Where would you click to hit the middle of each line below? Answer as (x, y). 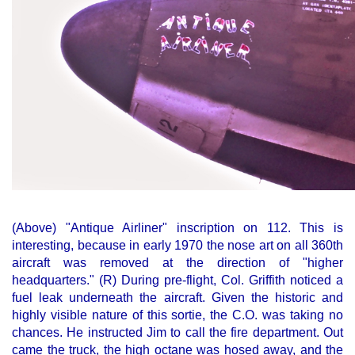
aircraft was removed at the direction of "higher (177, 263)
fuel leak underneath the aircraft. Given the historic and (177, 298)
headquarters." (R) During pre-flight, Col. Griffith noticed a (177, 280)
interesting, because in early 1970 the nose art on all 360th (177, 245)
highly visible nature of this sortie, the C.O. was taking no (177, 315)
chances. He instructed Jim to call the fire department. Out (177, 332)
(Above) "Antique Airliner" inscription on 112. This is (177, 228)
